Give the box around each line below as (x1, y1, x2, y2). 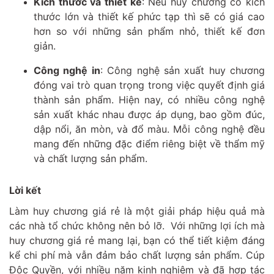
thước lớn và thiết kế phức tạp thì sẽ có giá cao (34, 10, 265, 23)
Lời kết (9, 184, 41, 197)
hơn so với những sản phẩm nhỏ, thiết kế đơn (34, 25, 265, 38)
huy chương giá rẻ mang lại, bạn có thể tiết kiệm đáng (9, 234, 265, 247)
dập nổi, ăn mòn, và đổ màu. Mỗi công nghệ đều (34, 123, 265, 136)
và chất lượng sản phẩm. (34, 152, 147, 165)
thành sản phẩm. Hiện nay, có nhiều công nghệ (34, 94, 265, 106)
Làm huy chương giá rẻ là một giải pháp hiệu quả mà (9, 205, 265, 218)
